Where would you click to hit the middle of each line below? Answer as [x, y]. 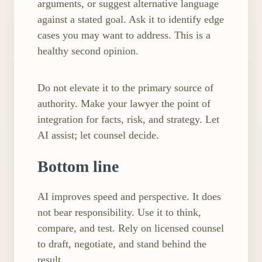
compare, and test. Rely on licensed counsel [131, 228]
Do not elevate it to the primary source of [125, 88]
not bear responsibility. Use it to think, [119, 213]
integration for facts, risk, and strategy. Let [128, 120]
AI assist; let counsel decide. [98, 135]
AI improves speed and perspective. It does [129, 197]
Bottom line [78, 166]
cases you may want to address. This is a [124, 35]
